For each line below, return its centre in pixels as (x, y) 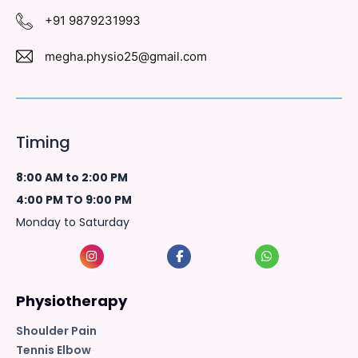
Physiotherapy (72, 300)
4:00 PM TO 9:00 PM (74, 199)
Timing (43, 142)
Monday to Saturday (73, 222)
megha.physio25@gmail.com (126, 56)
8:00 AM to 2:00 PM (72, 177)
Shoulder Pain (56, 330)
